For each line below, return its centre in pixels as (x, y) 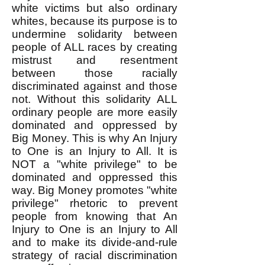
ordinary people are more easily (95, 112)
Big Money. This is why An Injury (95, 138)
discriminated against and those (95, 86)
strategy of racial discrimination (95, 255)
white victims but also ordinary (95, 8)
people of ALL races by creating (95, 47)
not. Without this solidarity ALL (95, 99)
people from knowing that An (95, 216)
